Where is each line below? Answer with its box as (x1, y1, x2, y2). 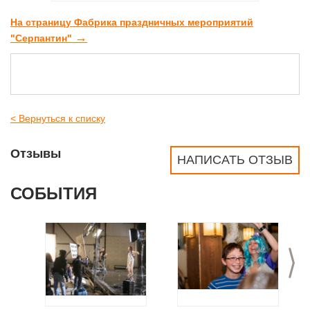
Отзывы (10, 147, 61, 161)
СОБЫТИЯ (10, 184, 97, 203)
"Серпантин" (10, 33, 75, 44)
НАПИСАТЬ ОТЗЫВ (177, 153, 293, 167)
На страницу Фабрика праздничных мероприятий (10, 17, 253, 28)
